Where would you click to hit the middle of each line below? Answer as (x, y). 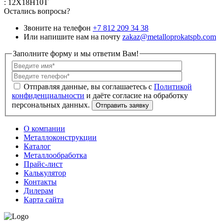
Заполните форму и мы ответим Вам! (76, 53)
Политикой (173, 87)
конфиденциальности (48, 96)
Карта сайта (44, 200)
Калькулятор (45, 173)
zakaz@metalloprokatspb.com (169, 37)
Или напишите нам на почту (72, 37)
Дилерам (38, 191)
